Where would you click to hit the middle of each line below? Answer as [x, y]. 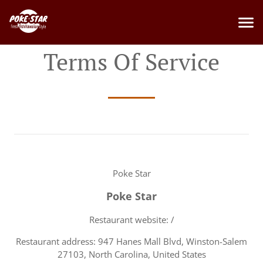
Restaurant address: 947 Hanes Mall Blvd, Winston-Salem [131, 241]
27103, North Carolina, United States [131, 254]
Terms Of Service [131, 61]
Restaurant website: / [131, 220]
